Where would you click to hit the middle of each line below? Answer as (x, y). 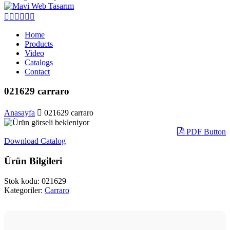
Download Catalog (35, 141)
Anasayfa (20, 113)
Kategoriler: (24, 190)
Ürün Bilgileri (33, 161)
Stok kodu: (23, 181)
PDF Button (205, 132)
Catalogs (39, 62)
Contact (37, 71)
